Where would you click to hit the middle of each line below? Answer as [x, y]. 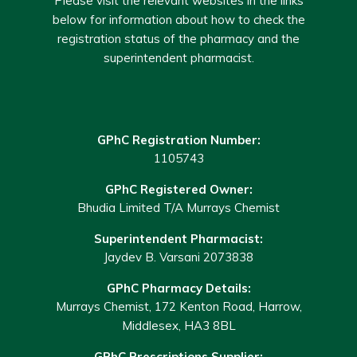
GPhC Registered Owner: [178, 189]
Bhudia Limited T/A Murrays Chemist [178, 207]
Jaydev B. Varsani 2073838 [178, 257]
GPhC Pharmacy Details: [178, 288]
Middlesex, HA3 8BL [178, 325]
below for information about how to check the [178, 19]
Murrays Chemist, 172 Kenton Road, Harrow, [178, 306]
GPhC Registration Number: [178, 139]
